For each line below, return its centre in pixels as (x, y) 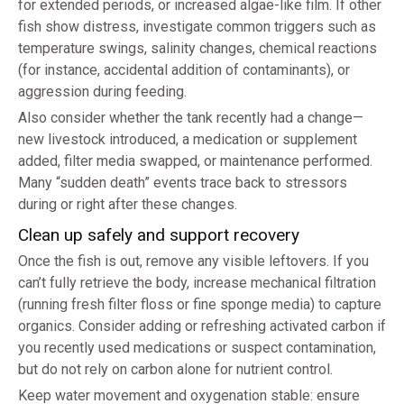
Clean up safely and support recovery (159, 235)
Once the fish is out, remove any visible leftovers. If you (193, 262)
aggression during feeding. (102, 92)
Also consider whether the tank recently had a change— (191, 118)
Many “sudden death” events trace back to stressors (183, 183)
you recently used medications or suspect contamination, (197, 348)
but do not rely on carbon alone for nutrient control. (175, 370)
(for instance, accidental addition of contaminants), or (184, 70)
